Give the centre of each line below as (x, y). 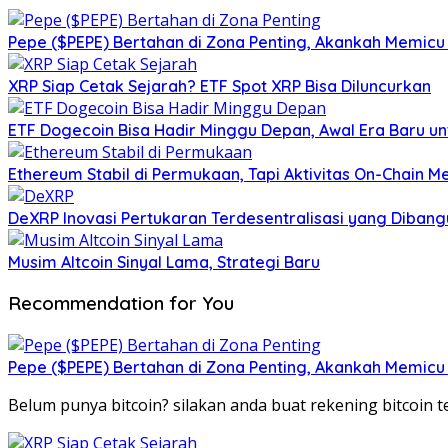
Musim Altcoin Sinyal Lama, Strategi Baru (164, 261)
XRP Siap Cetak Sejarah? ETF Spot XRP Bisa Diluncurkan (219, 85)
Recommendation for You (121, 303)
